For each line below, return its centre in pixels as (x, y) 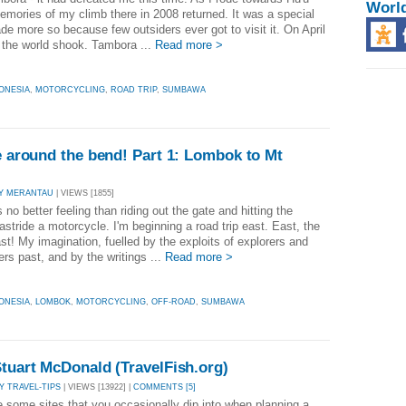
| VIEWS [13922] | (97, 387)
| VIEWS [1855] (84, 193)
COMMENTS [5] (164, 387)
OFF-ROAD (174, 301)
